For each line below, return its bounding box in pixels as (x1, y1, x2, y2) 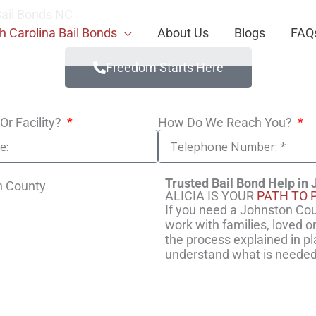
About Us (157, 25, 209, 40)
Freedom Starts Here (105, 60, 224, 75)
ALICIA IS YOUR (165, 188, 257, 203)
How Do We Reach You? (158, 115, 295, 130)
